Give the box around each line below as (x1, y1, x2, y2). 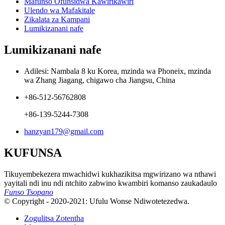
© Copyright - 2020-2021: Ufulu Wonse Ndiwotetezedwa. (4, 196, 189, 205)
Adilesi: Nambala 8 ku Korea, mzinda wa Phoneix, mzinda (24, 66, 211, 75)
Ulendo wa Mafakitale (24, 6, 95, 15)
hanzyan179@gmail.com (24, 127, 103, 136)
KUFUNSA (4, 146, 62, 159)
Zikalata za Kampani (24, 15, 90, 24)
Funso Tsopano (4, 187, 53, 196)
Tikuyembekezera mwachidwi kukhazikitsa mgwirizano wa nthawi (4, 169, 216, 178)
